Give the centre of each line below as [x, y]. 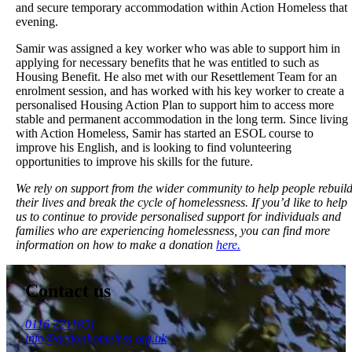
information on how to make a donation [116, 245]
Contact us [68, 290]
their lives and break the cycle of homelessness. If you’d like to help [181, 202]
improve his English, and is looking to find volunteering [154, 147]
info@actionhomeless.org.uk [96, 338]
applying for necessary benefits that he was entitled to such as [167, 62]
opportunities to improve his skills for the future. [134, 161]
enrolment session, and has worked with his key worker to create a [180, 91]
